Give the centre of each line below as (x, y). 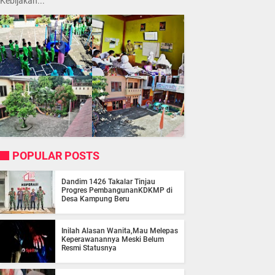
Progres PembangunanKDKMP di (117, 191)
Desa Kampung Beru (95, 199)
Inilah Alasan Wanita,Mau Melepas (120, 231)
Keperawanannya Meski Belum (113, 240)
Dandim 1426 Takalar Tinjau (108, 182)
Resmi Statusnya (89, 248)
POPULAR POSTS (56, 156)
